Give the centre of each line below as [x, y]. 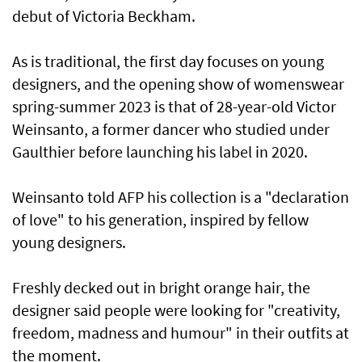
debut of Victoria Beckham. [104, 16]
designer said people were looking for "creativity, [176, 310]
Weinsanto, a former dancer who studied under [171, 129]
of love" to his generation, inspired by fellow [160, 220]
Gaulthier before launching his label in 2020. [160, 152]
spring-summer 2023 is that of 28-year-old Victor [174, 107]
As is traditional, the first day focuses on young [168, 61]
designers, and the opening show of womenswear [178, 84]
